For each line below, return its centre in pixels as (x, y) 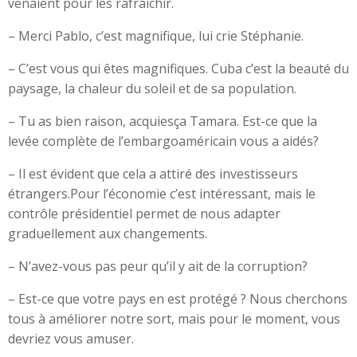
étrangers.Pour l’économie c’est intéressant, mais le (162, 194)
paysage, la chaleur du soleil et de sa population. (152, 88)
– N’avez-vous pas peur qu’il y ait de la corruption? (158, 266)
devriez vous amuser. (71, 339)
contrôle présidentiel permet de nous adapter (144, 214)
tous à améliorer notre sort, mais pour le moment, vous (174, 319)
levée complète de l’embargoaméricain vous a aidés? (163, 141)
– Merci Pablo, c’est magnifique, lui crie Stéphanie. (156, 36)
